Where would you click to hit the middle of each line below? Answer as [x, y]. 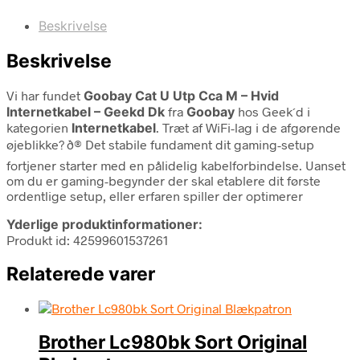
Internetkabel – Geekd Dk [86, 111]
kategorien [39, 127]
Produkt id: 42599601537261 [87, 239]
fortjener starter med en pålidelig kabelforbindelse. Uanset [176, 165]
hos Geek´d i [272, 111]
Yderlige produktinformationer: [104, 224]
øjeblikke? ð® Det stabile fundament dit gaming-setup [160, 144]
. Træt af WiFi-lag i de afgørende [248, 127]
